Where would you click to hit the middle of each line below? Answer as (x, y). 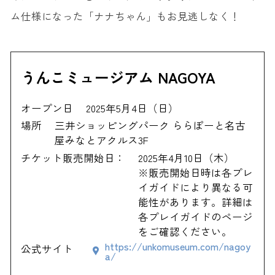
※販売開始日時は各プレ (195, 172)
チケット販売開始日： (73, 157)
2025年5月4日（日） (132, 108)
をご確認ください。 (185, 231)
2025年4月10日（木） (186, 157)
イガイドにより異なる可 (195, 187)
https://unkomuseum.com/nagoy (177, 246)
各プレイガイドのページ (195, 216)
